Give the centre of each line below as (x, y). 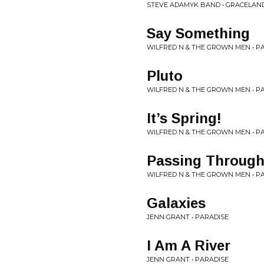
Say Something (198, 33)
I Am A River (189, 245)
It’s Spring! (184, 118)
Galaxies (176, 203)
